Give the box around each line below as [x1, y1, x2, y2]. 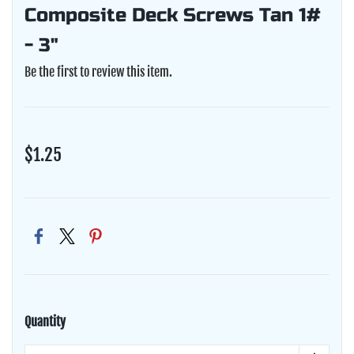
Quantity [24, 313, 66, 330]
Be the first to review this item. [24, 63, 172, 80]
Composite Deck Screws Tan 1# [24, 3, 321, 27]
